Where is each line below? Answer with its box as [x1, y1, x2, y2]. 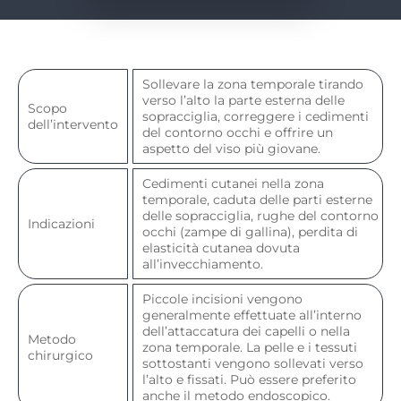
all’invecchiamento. [142, 255, 263, 272]
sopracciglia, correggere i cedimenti [142, 107, 369, 124]
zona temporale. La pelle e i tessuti [142, 338, 357, 355]
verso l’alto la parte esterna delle [142, 91, 345, 108]
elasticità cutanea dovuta [142, 239, 300, 256]
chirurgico [28, 346, 93, 363]
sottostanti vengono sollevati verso [142, 354, 363, 371]
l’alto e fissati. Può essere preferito [142, 371, 356, 388]
